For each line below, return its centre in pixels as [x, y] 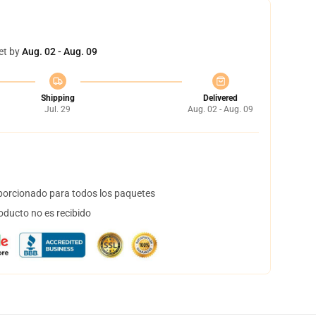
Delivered [220, 98]
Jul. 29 [57, 109]
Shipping [57, 98]
